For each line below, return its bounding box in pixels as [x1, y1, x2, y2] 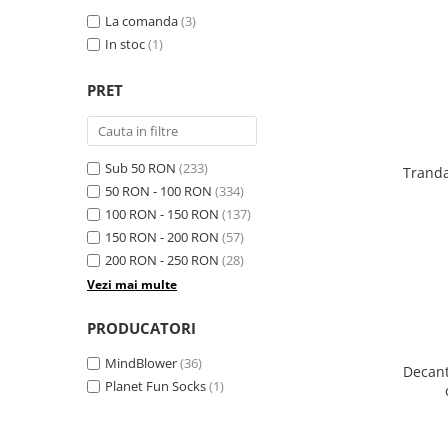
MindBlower [105, 354, 177, 372]
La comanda [105, 12, 178, 30]
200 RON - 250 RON [105, 251, 219, 269]
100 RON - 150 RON [105, 205, 219, 223]
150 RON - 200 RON [105, 228, 219, 246]
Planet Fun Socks [105, 377, 206, 395]
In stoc [105, 35, 145, 53]
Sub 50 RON [105, 159, 176, 177]
